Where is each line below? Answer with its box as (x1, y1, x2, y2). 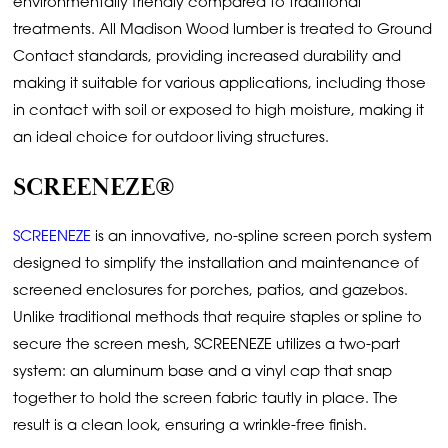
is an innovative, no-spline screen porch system (91, 230, 433, 246)
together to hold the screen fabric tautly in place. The (13, 392, 399, 408)
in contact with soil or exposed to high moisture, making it (13, 103, 425, 119)
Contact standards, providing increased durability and (13, 49, 402, 65)
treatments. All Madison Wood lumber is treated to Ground (13, 22, 433, 38)
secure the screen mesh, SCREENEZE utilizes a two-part (13, 338, 401, 354)
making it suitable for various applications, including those (13, 76, 427, 92)
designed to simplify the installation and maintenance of (13, 257, 420, 273)
